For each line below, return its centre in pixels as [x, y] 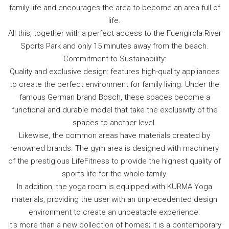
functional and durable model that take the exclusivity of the [114, 110]
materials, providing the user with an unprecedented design [114, 199]
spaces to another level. [114, 122]
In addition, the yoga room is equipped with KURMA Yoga [114, 186]
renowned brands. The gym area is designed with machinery [114, 148]
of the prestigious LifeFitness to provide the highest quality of [114, 161]
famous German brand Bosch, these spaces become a [114, 97]
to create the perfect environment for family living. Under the [114, 84]
